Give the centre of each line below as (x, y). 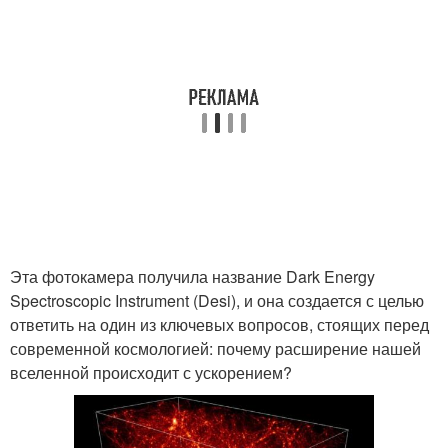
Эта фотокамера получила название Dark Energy (192, 276)
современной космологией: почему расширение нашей (215, 348)
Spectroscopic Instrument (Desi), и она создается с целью (217, 300)
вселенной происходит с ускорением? (151, 372)
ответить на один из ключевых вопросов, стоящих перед (219, 324)
